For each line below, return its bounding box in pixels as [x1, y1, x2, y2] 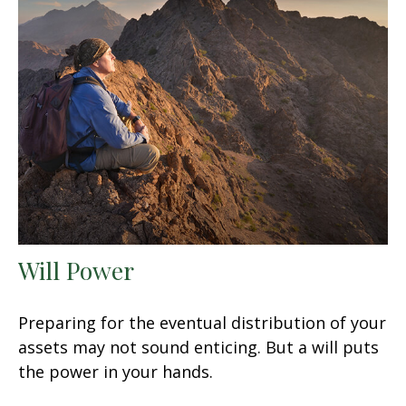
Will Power [18, 254, 134, 287]
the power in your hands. [18, 361, 213, 383]
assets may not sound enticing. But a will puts [18, 336, 379, 359]
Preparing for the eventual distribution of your [18, 312, 386, 334]
